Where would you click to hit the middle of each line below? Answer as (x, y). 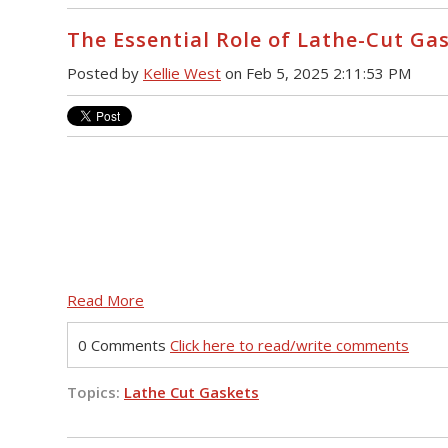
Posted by (105, 73)
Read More (105, 299)
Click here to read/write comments (289, 344)
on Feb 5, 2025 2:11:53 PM (316, 73)
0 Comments (124, 344)
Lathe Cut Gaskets (191, 392)
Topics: (95, 392)
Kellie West (182, 73)
